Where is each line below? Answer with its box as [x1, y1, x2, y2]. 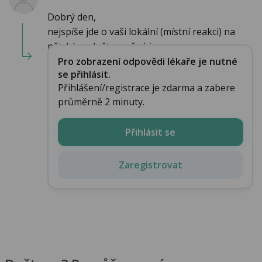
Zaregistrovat [118, 158, 182, 171]
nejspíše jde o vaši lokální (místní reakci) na [47, 25, 235, 39]
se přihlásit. [57, 67, 111, 81]
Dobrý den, [47, 11, 96, 24]
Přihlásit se [125, 125, 175, 139]
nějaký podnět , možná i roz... [47, 40, 174, 53]
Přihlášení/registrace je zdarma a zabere [57, 81, 235, 94]
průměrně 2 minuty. [57, 95, 144, 108]
